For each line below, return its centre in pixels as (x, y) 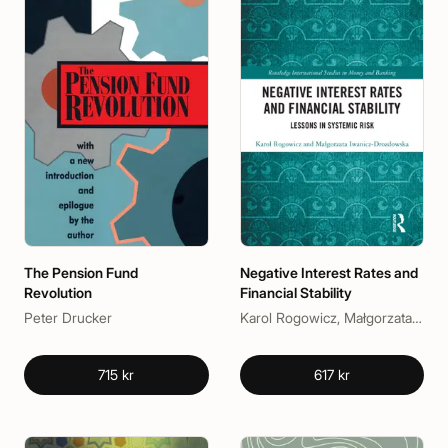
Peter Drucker (68, 318)
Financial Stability (295, 293)
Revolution (58, 293)
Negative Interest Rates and (328, 273)
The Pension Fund (81, 273)
